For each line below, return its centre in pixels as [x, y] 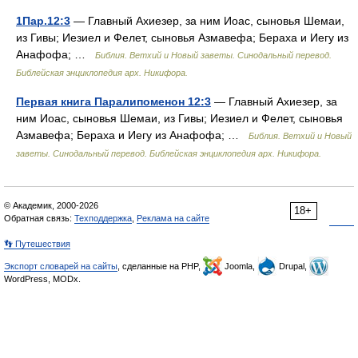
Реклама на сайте [173, 218]
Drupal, [293, 266]
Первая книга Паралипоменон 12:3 [113, 101]
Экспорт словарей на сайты [61, 266]
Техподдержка [103, 218]
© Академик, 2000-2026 [51, 205]
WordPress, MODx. [42, 279]
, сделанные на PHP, [160, 266]
